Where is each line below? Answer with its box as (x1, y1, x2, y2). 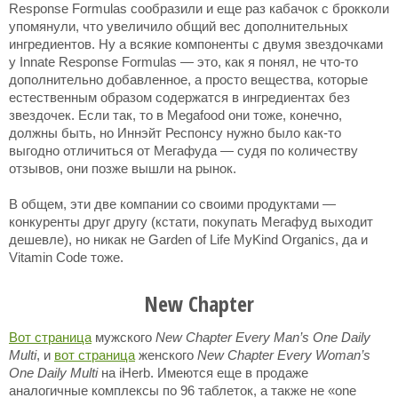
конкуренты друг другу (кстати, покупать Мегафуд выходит (9, 214, 373, 229)
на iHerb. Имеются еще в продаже (98, 365, 308, 380)
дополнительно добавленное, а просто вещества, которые (9, 72, 368, 87)
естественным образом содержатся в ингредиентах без (9, 90, 350, 105)
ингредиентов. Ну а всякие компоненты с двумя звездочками (9, 36, 383, 52)
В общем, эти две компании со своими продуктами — (9, 196, 336, 211)
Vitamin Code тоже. (9, 250, 123, 265)
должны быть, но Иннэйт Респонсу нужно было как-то (9, 125, 341, 140)
